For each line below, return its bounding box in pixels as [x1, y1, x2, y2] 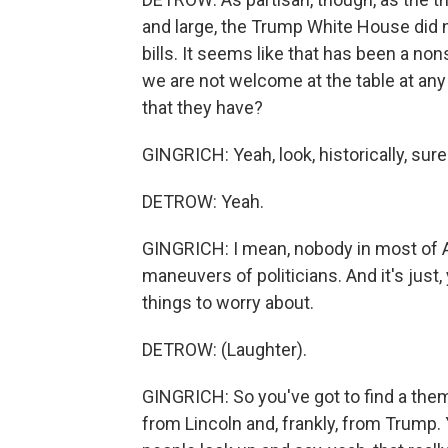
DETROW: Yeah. [142, 191, 264, 212]
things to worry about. [142, 292, 314, 313]
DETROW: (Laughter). [142, 339, 307, 360]
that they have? [142, 97, 263, 118]
